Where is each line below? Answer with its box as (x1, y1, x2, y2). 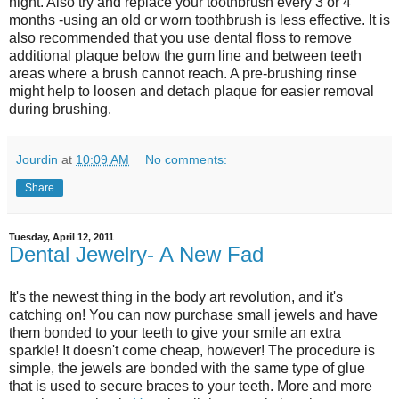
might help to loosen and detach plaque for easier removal (9, 84, 374, 100)
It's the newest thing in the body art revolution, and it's (9, 289, 343, 305)
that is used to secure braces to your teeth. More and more (9, 379, 372, 395)
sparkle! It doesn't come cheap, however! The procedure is (9, 343, 375, 359)
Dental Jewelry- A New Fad (9, 242, 264, 267)
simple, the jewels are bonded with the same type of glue (9, 361, 365, 377)
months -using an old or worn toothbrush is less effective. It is (9, 12, 390, 28)
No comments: (145, 152, 228, 167)
